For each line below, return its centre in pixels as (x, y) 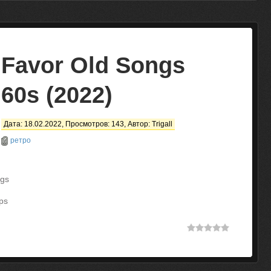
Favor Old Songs (93, 65)
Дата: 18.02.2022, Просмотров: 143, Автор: (78, 124)
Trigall (162, 124)
